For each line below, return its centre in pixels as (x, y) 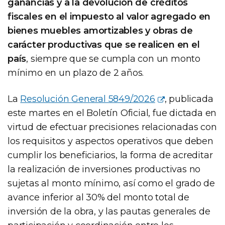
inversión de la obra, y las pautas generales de (109, 211)
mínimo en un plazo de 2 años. (76, 73)
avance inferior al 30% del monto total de (98, 197)
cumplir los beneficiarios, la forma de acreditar (110, 155)
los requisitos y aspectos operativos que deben (110, 141)
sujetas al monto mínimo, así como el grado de (111, 183)
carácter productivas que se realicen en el (104, 44)
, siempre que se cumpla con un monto (114, 59)
